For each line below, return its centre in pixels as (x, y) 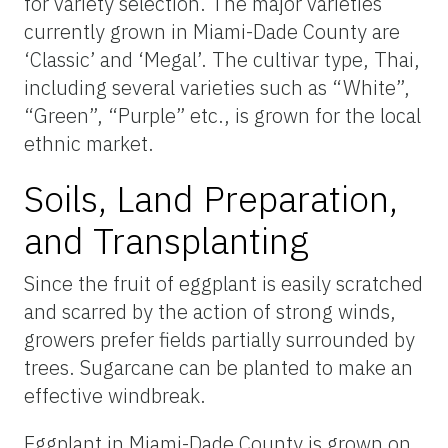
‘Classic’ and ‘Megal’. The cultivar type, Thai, (222, 59)
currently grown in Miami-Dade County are (212, 31)
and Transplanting (166, 240)
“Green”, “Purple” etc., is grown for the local (222, 115)
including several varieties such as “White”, (217, 87)
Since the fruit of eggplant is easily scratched (223, 283)
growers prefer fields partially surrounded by (219, 339)
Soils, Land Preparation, (211, 198)
